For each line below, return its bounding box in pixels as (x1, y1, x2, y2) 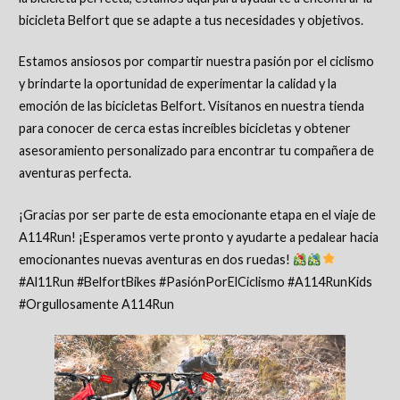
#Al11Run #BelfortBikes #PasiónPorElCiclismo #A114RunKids (18, 274, 372, 290)
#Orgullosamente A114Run (18, 296, 174, 312)
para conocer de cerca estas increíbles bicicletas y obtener (18, 121, 351, 137)
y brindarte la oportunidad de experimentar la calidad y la (18, 76, 337, 92)
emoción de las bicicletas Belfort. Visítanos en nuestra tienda (18, 98, 364, 114)
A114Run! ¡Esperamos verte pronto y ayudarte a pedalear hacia (18, 229, 379, 246)
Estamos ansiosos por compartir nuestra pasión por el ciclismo (18, 54, 374, 70)
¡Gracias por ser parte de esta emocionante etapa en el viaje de (18, 207, 376, 223)
